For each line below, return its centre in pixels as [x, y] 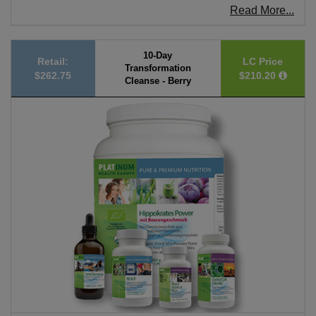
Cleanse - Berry [158, 81]
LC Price [263, 62]
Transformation [158, 68]
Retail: [53, 62]
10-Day [158, 56]
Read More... [262, 11]
